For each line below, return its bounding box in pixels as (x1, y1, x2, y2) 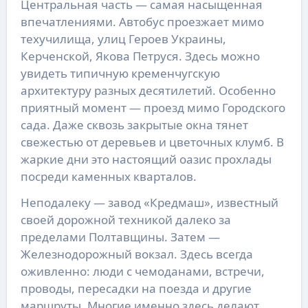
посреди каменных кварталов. (20, 168, 197, 184)
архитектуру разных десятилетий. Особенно (20, 82, 276, 98)
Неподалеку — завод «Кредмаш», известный (20, 194, 278, 210)
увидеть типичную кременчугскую (20, 65, 220, 81)
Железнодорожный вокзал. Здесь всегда (20, 245, 253, 262)
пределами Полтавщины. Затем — (20, 228, 220, 245)
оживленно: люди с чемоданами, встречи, (20, 263, 265, 279)
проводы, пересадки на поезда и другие (20, 280, 252, 296)
